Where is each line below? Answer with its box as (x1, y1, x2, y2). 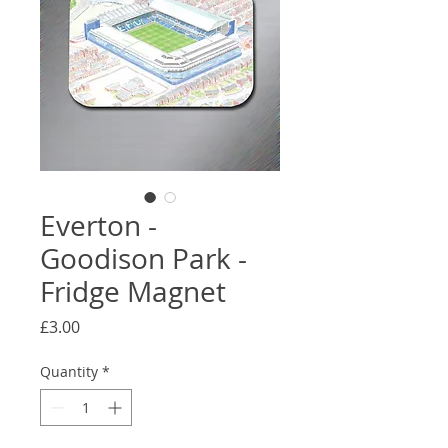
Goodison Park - (40, 239, 247, 277)
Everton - (40, 206, 157, 244)
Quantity (40, 361, 98, 381)
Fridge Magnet (40, 272, 226, 310)
